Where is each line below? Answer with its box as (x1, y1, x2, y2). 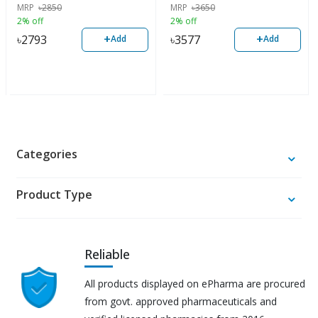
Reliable (84, 245, 130, 263)
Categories (16, 146, 77, 162)
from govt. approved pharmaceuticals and (84, 294, 277, 308)
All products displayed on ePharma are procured (84, 276, 305, 290)
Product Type (16, 186, 92, 202)
